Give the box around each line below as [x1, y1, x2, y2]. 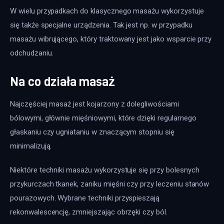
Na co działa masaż [10, 74, 115, 88]
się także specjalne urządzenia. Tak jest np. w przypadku [10, 20, 194, 29]
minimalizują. [10, 141, 52, 151]
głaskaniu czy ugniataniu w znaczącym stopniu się [10, 127, 176, 137]
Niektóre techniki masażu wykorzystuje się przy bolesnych [10, 165, 201, 174]
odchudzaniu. [10, 48, 53, 57]
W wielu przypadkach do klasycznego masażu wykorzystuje [10, 6, 206, 15]
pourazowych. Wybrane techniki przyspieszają [10, 193, 162, 202]
